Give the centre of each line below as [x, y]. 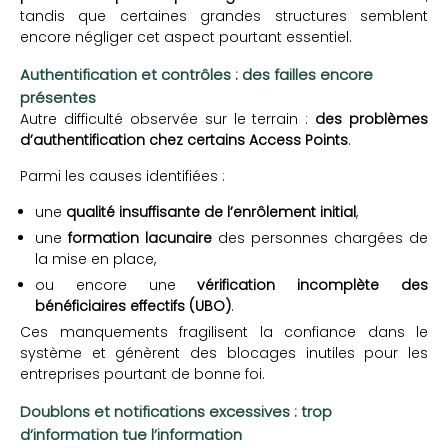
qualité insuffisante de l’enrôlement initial [211, 212]
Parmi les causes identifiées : [122, 176]
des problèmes [371, 119]
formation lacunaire [140, 238]
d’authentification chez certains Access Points [184, 140]
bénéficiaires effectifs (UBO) [133, 306]
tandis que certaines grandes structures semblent [224, 16]
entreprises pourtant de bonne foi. [142, 374]
